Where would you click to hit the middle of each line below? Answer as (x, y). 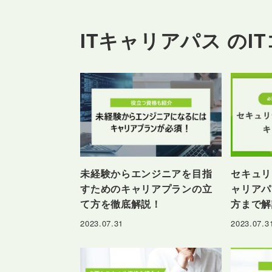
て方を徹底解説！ (121, 204)
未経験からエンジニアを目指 (146, 174)
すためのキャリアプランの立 (146, 189)
